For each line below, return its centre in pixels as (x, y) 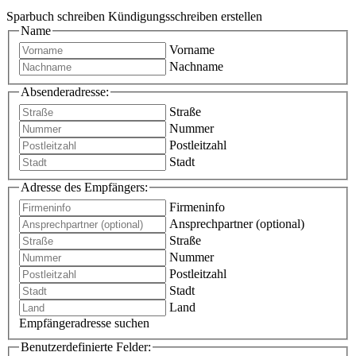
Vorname (192, 50)
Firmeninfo (197, 207)
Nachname (196, 67)
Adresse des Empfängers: (84, 187)
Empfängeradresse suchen (84, 323)
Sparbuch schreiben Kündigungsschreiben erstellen (134, 16)
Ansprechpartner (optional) (237, 223)
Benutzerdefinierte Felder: (86, 346)
